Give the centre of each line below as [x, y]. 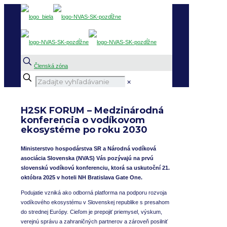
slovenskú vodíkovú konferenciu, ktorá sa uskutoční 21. [95, 168]
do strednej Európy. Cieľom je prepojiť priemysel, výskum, [91, 212]
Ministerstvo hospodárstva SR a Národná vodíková [88, 148]
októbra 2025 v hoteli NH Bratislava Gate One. [82, 177]
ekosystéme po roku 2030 [84, 130]
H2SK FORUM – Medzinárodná [92, 110]
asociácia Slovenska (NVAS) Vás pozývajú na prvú [87, 158]
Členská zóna [51, 66]
